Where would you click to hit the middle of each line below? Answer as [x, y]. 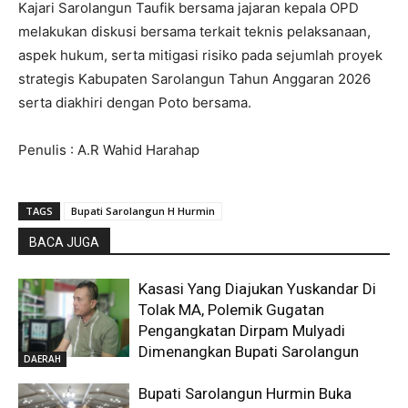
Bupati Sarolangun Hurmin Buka [245, 393]
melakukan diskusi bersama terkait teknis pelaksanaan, [194, 31]
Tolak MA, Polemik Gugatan [232, 309]
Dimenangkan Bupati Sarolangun [251, 351]
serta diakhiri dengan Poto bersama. [135, 102]
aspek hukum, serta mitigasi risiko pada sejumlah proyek [200, 55]
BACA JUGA [64, 242]
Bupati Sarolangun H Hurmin [143, 210]
